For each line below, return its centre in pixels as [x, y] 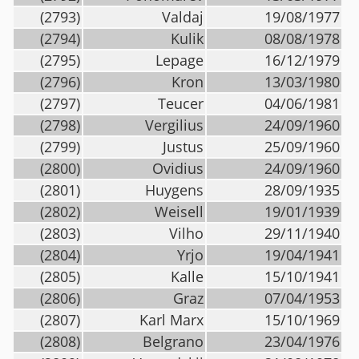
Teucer [181, 103]
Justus [183, 147]
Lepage [179, 60]
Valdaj [183, 17]
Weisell [179, 212]
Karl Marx [171, 320]
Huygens [174, 190]
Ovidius [178, 168]
